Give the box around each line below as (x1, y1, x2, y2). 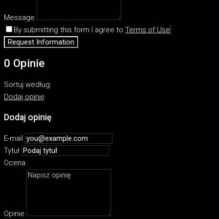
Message (4, 13, 35, 22)
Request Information (8, 37, 74, 46)
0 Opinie (4, 57, 44, 70)
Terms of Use (125, 25, 170, 34)
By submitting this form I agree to (14, 25, 125, 34)
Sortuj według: (4, 80, 51, 89)
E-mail (4, 133, 23, 143)
